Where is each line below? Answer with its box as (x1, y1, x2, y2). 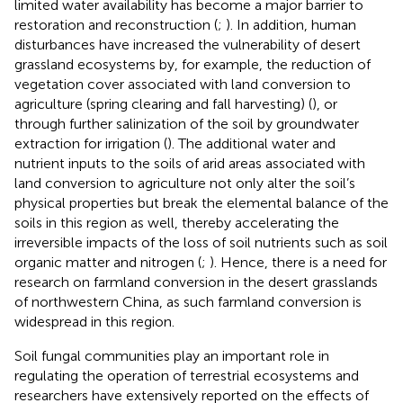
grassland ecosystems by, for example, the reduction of (14, 55, 371, 73)
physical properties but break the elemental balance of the (14, 193, 389, 211)
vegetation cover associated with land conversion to (14, 75, 351, 93)
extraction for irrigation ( (14, 134, 167, 152)
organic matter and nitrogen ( (14, 253, 201, 271)
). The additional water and (167, 134, 336, 152)
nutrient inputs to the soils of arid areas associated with (14, 154, 365, 172)
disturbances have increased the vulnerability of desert (14, 35, 361, 53)
